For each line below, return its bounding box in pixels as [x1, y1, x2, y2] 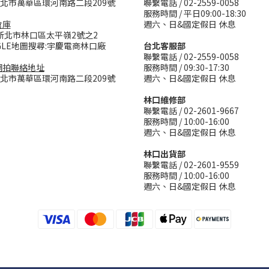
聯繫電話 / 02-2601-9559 [144, 159, 239, 171]
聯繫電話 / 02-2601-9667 [144, 104, 239, 116]
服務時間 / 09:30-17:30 [144, 61, 229, 73]
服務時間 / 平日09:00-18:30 [144, 7, 246, 19]
